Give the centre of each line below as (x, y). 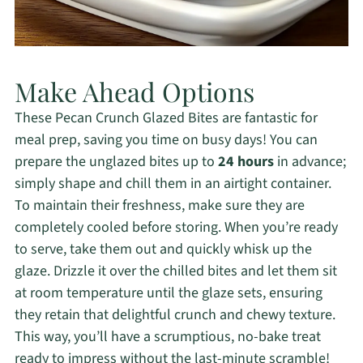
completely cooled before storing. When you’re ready (176, 228)
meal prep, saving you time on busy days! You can (166, 140)
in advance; (310, 162)
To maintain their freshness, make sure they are (159, 206)
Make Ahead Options (134, 92)
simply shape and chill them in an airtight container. (173, 184)
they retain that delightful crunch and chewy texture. (175, 315)
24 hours (246, 162)
